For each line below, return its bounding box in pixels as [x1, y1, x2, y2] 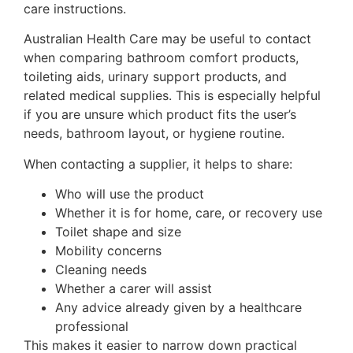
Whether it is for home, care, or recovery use [55, 204, 322, 221]
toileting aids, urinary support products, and [24, 69, 287, 85]
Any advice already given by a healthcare [55, 299, 302, 315]
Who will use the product [55, 185, 204, 202]
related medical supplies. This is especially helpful [24, 87, 321, 104]
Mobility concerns [55, 242, 162, 258]
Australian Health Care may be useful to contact [24, 31, 311, 47]
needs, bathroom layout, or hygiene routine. [24, 125, 284, 142]
